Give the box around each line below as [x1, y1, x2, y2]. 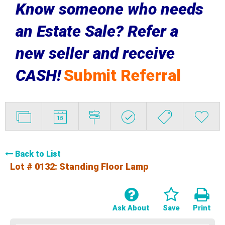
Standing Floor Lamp [59, 161, 148, 172]
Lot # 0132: [10, 161, 59, 172]
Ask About [113, 203, 150, 212]
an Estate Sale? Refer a [15, 21, 178, 41]
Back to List [15, 149, 61, 159]
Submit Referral [63, 65, 181, 85]
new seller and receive [15, 43, 175, 63]
